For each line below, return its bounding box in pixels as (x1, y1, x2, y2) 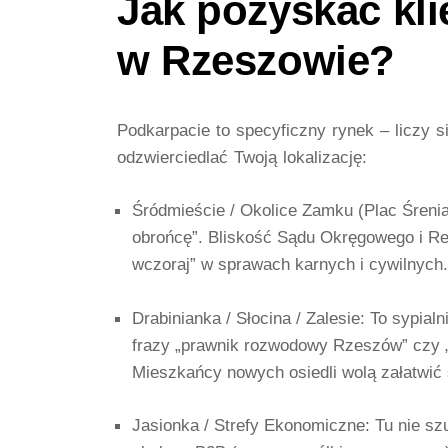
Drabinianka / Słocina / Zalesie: (132, 307, 365, 328)
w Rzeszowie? (117, 36, 395, 84)
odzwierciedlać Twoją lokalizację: (117, 147, 367, 168)
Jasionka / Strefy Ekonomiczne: (132, 414, 370, 435)
